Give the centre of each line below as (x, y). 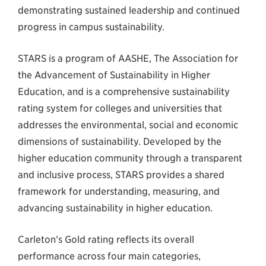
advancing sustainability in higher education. (115, 208)
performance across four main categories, (109, 256)
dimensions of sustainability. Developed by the (120, 142)
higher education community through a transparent (130, 158)
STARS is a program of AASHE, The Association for (128, 58)
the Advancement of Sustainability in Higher (114, 75)
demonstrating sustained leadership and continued (129, 10)
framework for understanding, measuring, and (119, 191)
